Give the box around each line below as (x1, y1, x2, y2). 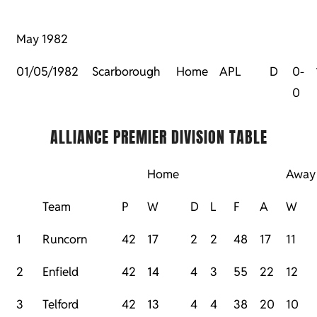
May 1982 (16, 31, 68, 47)
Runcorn (42, 231, 87, 248)
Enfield (42, 264, 79, 280)
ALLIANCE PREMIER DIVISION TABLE (50, 125, 267, 149)
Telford (42, 296, 79, 313)
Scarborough (92, 64, 160, 80)
